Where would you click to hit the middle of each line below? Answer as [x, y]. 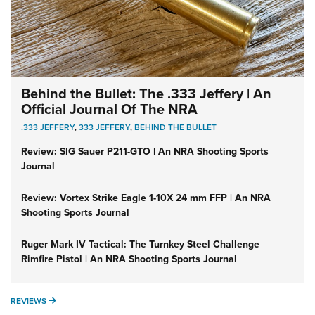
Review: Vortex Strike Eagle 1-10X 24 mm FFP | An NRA [146, 198]
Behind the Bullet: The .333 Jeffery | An [146, 93]
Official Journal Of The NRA [109, 109]
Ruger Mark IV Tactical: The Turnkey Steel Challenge [140, 244]
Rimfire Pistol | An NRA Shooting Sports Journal [129, 259]
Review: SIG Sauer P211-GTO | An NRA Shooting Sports [145, 151]
